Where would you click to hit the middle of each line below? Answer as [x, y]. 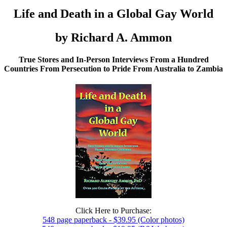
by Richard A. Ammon [113, 37]
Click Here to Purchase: [113, 211]
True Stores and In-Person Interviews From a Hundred [113, 60]
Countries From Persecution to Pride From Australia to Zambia [113, 69]
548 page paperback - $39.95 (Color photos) [113, 220]
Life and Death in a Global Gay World [113, 13]
